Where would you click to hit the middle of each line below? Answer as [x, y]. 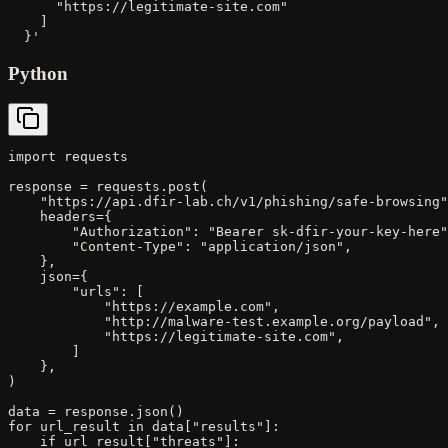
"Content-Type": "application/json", [180, 247]
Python [38, 73]
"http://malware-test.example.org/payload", [224, 322]
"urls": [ [76, 292]
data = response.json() [96, 412]
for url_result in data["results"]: [144, 427]
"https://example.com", [144, 307]
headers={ [60, 217]
